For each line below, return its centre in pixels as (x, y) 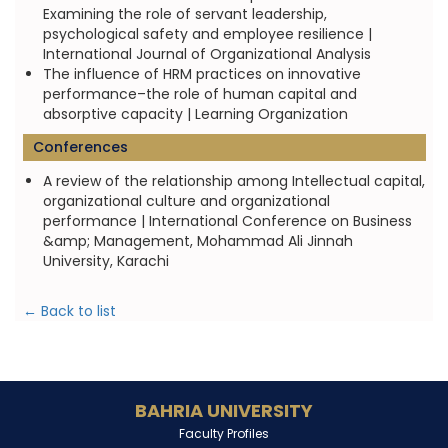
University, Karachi (105, 261)
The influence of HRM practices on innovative (201, 74)
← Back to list (69, 311)
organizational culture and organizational (186, 201)
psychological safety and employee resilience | (207, 34)
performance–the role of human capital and (199, 94)
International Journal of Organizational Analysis (206, 54)
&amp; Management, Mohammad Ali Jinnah (197, 241)
